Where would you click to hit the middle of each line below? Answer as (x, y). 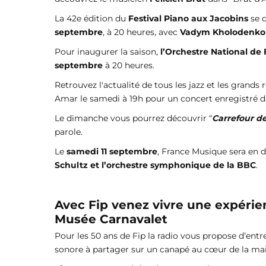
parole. (69, 132)
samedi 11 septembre (111, 151)
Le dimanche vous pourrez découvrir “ (133, 118)
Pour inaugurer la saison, (106, 51)
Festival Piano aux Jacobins (188, 18)
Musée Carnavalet (111, 219)
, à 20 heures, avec (141, 32)
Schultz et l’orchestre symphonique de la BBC (155, 165)
